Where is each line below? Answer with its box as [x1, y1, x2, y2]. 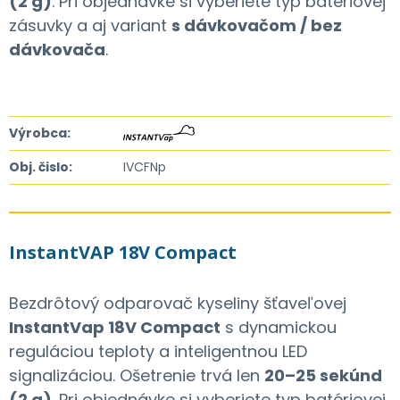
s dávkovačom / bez [171, 13, 342, 37]
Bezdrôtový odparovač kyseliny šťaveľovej [9, 291, 346, 314]
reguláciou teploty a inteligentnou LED [9, 339, 307, 362]
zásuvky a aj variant [9, 13, 171, 37]
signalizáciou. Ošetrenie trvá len [9, 363, 264, 387]
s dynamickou [221, 315, 337, 338]
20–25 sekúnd [264, 363, 382, 387]
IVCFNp [123, 157, 167, 176]
